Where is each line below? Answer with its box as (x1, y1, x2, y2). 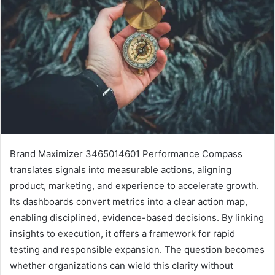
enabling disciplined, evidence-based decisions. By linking (10, 212, 264, 224)
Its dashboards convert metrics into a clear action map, (10, 196, 247, 208)
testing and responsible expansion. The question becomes (10, 244, 265, 256)
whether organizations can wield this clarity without (10, 260, 233, 272)
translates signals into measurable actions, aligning (10, 164, 231, 176)
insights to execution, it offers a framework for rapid (10, 228, 235, 240)
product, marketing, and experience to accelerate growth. (10, 180, 259, 192)
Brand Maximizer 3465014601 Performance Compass (10, 148, 242, 160)
